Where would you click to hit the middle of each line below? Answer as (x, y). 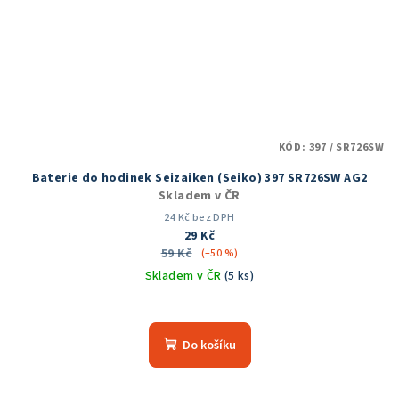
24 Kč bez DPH (199, 218)
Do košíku (209, 346)
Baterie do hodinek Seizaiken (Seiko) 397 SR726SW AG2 (199, 179)
